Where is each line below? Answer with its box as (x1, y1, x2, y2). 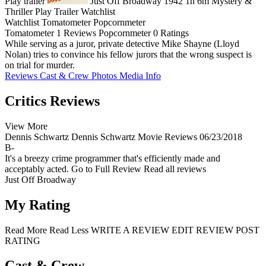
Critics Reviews (5, 93, 100, 109)
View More (5, 121, 47, 131)
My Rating (5, 197, 70, 213)
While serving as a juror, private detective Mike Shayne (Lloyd (5, 38, 239, 49)
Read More (5, 224, 47, 235)
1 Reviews (56, 27, 99, 38)
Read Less (49, 224, 88, 235)
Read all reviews (144, 163, 206, 174)
